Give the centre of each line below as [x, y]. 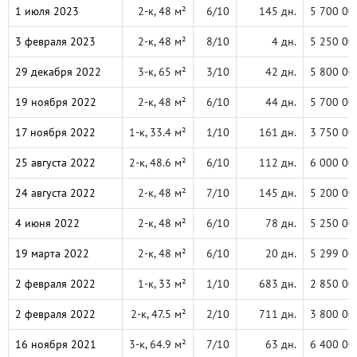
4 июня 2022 [47, 223]
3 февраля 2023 [55, 41]
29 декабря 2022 [58, 72]
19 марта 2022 [52, 253]
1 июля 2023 [47, 11]
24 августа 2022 [55, 193]
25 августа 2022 [55, 163]
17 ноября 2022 [55, 132]
